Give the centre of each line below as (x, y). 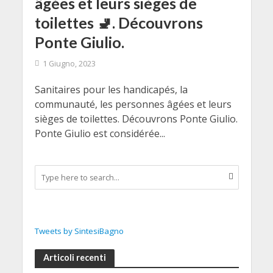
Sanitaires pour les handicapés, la (111, 90)
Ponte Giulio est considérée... (100, 133)
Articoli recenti (74, 258)
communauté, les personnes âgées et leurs (133, 104)
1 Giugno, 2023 (69, 64)
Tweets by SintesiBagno (79, 231)
